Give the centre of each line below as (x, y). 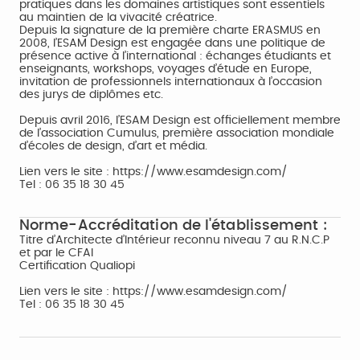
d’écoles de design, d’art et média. (113, 146)
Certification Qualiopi (77, 266)
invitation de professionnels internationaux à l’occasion (171, 82)
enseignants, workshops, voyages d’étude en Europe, (166, 69)
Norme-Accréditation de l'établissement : (174, 226)
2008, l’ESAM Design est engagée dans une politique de (172, 43)
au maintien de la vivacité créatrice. (118, 18)
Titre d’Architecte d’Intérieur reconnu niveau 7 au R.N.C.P (174, 240)
